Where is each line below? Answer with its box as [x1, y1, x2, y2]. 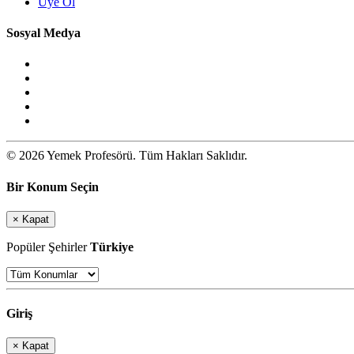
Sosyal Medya [6, 26, 81, 40]
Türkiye [90, 239, 134, 254]
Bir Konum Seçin [6, 179, 99, 194]
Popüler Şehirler [6, 239, 90, 254]
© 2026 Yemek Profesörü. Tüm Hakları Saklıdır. [6, 149, 247, 163]
